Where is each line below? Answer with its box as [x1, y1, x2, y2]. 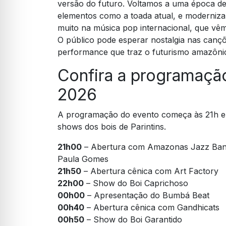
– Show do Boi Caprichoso [84, 178, 188, 189]
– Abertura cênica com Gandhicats [84, 202, 219, 213]
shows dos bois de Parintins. [58, 122, 166, 132]
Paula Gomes [58, 154, 108, 164]
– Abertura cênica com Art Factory [81, 166, 218, 177]
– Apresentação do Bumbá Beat [85, 190, 209, 201]
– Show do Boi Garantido [84, 214, 182, 225]
